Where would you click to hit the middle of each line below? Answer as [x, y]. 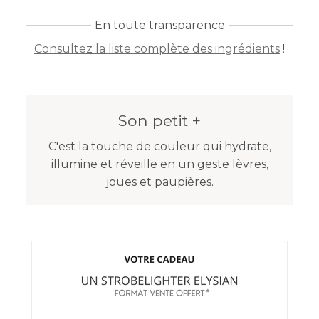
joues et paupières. [159, 182]
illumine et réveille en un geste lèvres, [159, 164]
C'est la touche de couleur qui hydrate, [159, 146]
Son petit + [159, 120]
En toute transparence [159, 25]
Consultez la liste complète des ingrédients [157, 48]
